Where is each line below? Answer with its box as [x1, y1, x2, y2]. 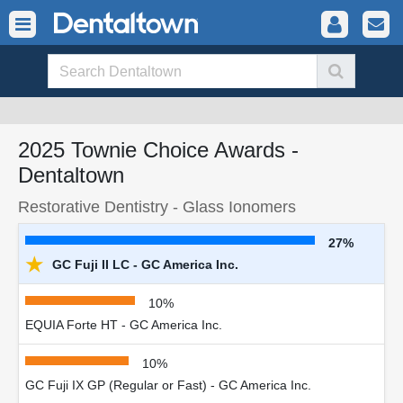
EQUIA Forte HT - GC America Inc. [25, 318, 222, 332]
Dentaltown [18, 163, 124, 187]
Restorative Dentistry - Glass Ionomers [18, 197, 296, 216]
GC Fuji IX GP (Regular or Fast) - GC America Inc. [25, 378, 311, 392]
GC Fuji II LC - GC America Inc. [49, 257, 238, 272]
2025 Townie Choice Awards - [18, 138, 299, 162]
